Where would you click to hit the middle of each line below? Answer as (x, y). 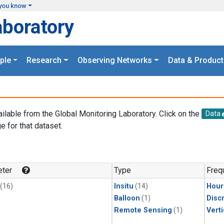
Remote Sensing (143, 210)
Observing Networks (115, 60)
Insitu (124, 186)
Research (44, 60)
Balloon (127, 198)
